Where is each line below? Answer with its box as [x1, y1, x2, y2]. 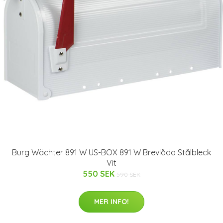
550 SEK [83, 169, 116, 179]
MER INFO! [94, 197, 129, 206]
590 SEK [116, 171, 140, 178]
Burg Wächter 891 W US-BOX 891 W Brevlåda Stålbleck [12, 147, 211, 157]
